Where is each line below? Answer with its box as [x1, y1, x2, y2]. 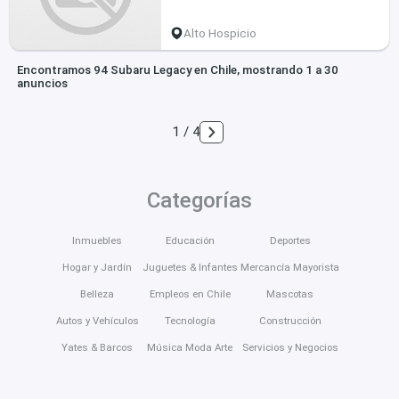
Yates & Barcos [61, 340, 134, 354]
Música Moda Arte [147, 340, 233, 354]
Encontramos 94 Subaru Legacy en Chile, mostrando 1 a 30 [16, 63, 338, 77]
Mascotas [266, 287, 314, 300]
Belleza [80, 287, 115, 300]
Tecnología [164, 313, 216, 327]
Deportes [269, 233, 311, 247]
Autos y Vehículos [55, 313, 139, 327]
